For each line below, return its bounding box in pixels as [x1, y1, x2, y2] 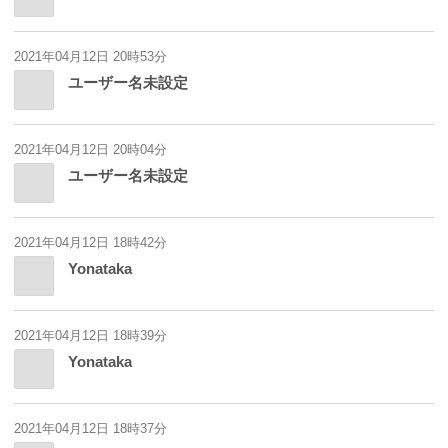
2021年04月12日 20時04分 [14, 142, 167, 158]
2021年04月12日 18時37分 [14, 421, 167, 437]
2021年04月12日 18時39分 [14, 328, 167, 344]
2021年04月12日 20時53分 [14, 49, 167, 65]
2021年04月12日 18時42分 [14, 235, 167, 251]
